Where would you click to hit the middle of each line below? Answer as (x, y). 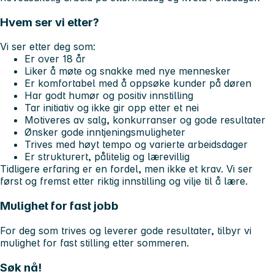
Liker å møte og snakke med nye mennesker (128, 71)
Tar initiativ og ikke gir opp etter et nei (112, 108)
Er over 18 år (55, 59)
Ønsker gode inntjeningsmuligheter (105, 132)
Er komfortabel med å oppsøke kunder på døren (138, 83)
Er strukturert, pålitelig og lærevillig (107, 157)
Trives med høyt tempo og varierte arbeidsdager (136, 145)
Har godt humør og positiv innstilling (109, 96)
